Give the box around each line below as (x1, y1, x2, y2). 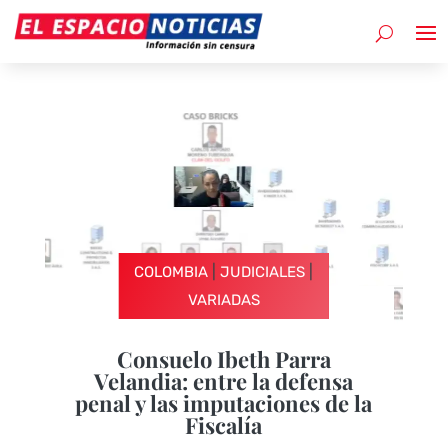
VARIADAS (187, 290, 260, 309)
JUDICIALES (220, 262, 306, 281)
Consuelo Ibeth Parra (116, 343, 331, 374)
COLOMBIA (134, 262, 209, 281)
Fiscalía (185, 409, 263, 440)
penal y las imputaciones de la (75, 387, 373, 418)
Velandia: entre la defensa (94, 365, 354, 396)
